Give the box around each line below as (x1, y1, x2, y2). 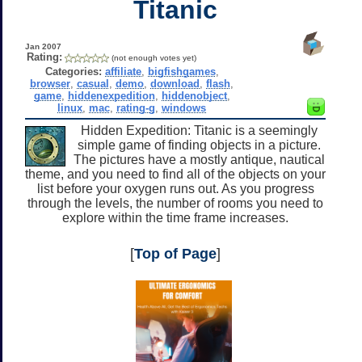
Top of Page (134, 245, 217, 262)
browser (30, 77, 71, 90)
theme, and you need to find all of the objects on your (25, 166, 326, 181)
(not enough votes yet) (111, 53, 196, 62)
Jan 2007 (24, 41, 61, 51)
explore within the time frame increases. (62, 210, 288, 225)
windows (162, 101, 207, 114)
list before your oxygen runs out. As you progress (36, 181, 314, 196)
